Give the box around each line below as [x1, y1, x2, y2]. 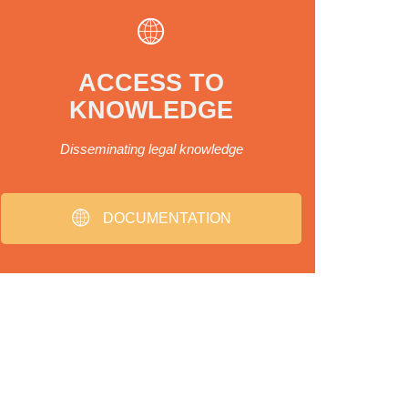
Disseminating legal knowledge [59, 140, 243, 157]
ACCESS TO [78, 67, 224, 97]
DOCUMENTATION [98, 209, 231, 226]
